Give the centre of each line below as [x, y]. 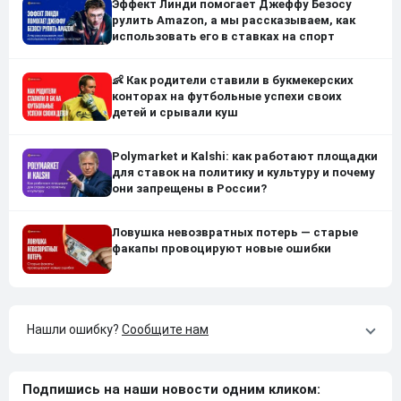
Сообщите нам [165, 329]
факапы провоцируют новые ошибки [222, 249]
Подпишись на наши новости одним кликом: [171, 389]
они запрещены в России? [189, 189]
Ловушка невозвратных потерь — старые [235, 233]
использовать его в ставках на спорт [223, 36]
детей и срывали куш [175, 112]
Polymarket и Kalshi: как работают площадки [245, 157]
